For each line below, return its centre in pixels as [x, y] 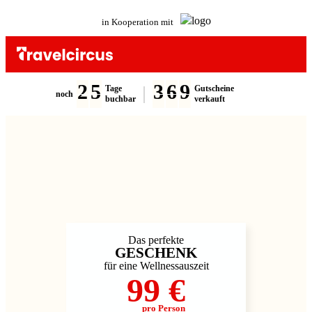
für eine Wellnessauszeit [156, 266]
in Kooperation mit [137, 22]
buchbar [120, 99]
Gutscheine [214, 88]
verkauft [209, 99]
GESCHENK [156, 253]
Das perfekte [156, 240]
